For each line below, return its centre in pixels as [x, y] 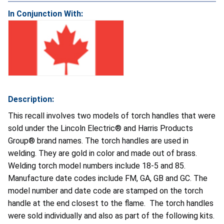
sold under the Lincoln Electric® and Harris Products [100, 128]
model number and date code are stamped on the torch [105, 190]
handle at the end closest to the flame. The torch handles [111, 203]
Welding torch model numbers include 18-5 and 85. [97, 165]
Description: [31, 99]
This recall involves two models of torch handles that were [112, 115]
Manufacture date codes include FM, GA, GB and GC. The [108, 178]
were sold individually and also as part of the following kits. [111, 215]
